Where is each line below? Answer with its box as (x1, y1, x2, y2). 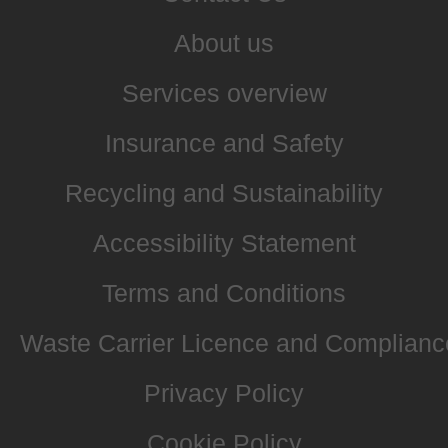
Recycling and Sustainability (65, 178, 383, 207)
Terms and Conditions (102, 278, 346, 307)
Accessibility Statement (92, 228, 356, 257)
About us (174, 28, 274, 57)
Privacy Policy (144, 378, 304, 407)
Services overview (121, 78, 327, 107)
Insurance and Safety (104, 128, 344, 157)
